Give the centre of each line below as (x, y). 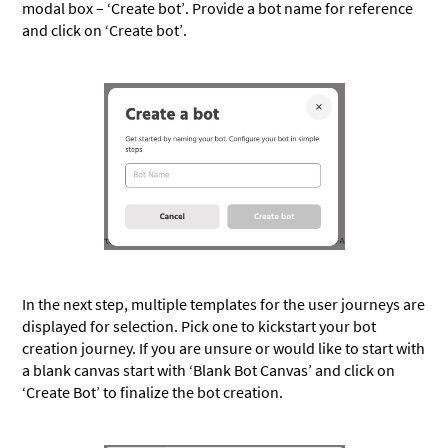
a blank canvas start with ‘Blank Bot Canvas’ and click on (209, 369)
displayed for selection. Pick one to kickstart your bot (199, 325)
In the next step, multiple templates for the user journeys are (224, 303)
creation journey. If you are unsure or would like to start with (224, 347)
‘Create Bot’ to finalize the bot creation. (153, 391)
